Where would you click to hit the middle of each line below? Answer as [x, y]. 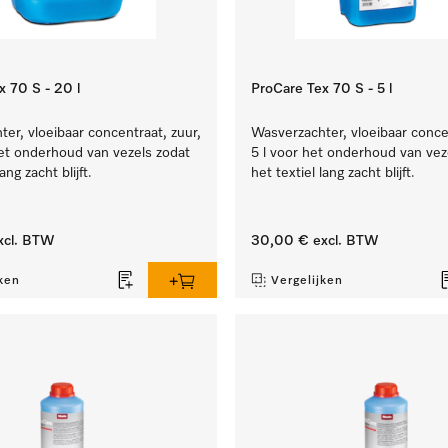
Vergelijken [306, 281]
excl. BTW [343, 241]
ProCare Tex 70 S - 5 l [321, 89]
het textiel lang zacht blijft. [332, 173]
